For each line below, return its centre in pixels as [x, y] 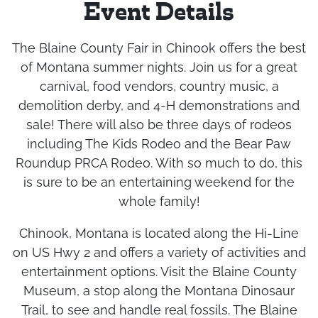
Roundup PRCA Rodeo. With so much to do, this [159, 163]
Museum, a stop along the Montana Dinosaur [159, 291]
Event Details [159, 14]
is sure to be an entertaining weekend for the [159, 182]
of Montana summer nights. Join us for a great [159, 67]
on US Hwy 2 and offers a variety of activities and [159, 252]
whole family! [159, 201]
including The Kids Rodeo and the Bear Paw [159, 144]
